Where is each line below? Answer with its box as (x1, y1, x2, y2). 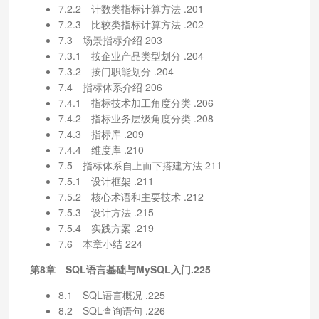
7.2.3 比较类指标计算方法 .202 (58, 16, 204, 31)
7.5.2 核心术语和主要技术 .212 (58, 189, 204, 204)
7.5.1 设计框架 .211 (58, 173, 154, 188)
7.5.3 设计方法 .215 (58, 204, 154, 219)
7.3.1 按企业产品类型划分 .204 (58, 48, 204, 63)
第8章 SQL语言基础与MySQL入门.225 (30, 261, 211, 276)
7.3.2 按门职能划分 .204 (58, 63, 174, 78)
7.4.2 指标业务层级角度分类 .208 (58, 110, 214, 125)
